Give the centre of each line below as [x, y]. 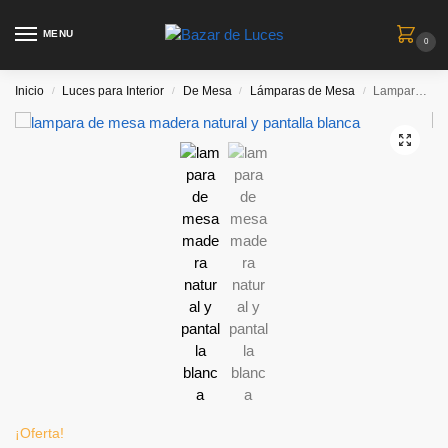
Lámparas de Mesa [303, 91]
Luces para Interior [113, 91]
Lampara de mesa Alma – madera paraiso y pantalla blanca [394, 91]
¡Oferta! [39, 433]
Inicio [29, 91]
